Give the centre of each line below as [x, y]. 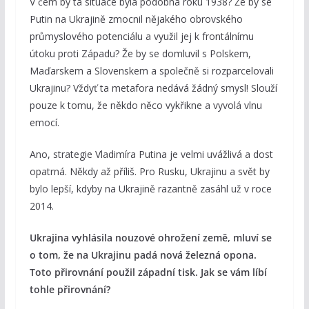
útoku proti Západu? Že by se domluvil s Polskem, [140, 54]
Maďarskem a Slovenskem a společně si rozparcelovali [151, 71]
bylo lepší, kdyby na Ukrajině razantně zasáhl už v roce [150, 189]
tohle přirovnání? [70, 290]
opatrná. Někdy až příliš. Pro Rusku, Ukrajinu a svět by [149, 172]
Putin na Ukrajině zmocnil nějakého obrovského [136, 19]
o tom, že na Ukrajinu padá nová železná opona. [143, 255]
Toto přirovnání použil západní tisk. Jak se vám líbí [148, 272]
